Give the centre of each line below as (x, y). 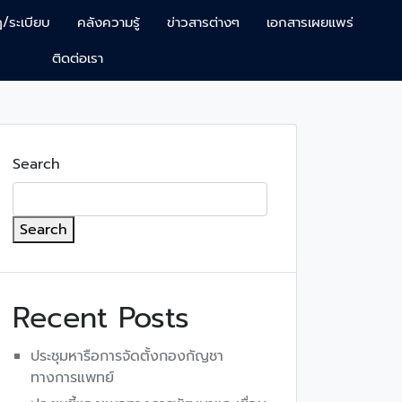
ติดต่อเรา (77, 58)
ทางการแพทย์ (72, 378)
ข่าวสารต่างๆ (204, 22)
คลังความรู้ (109, 22)
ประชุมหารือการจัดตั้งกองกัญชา (127, 356)
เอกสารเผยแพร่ (310, 22)
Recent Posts (101, 318)
